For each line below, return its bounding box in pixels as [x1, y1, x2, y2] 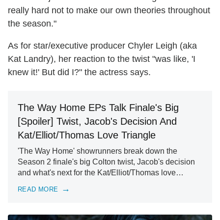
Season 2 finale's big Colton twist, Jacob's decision [18, 158, 195, 166]
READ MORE [18, 185, 58, 193]
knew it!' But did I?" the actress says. [8, 67, 151, 78]
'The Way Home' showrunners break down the [18, 147, 177, 156]
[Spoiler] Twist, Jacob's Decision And [18, 116, 177, 127]
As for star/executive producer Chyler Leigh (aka [8, 41, 197, 51]
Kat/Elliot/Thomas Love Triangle [18, 130, 156, 141]
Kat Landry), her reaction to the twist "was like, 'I [8, 54, 195, 64]
